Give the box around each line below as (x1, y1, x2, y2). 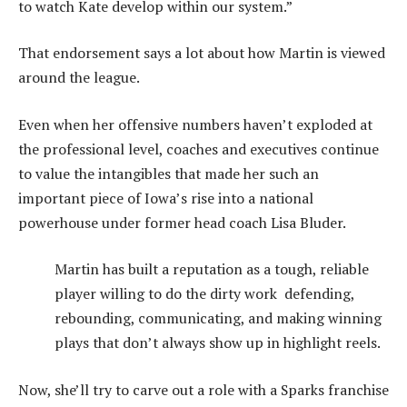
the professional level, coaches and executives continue (18, 138, 379, 159)
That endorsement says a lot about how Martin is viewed (18, 43, 385, 64)
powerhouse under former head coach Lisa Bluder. (18, 212, 346, 233)
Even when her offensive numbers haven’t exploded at (18, 114, 372, 134)
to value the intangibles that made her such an (18, 163, 319, 184)
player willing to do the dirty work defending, (55, 283, 354, 304)
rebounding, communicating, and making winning (55, 308, 382, 329)
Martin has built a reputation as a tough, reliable (55, 259, 369, 280)
